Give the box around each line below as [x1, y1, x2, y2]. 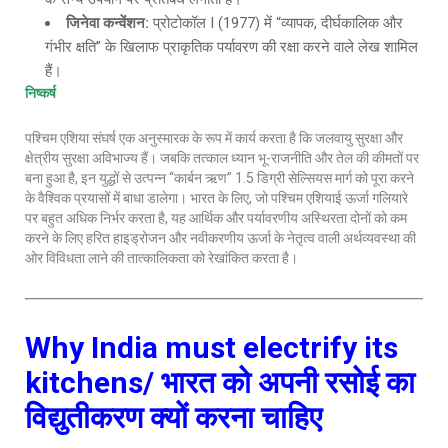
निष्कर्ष [25, 85, 56, 101]
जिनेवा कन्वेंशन [66, 14, 145, 32]
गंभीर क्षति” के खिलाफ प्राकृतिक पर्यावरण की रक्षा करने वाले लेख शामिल [45, 38, 418, 56]
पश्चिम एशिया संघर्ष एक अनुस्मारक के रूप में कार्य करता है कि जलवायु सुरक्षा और [25, 130, 403, 146]
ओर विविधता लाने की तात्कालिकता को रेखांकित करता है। [25, 250, 298, 266]
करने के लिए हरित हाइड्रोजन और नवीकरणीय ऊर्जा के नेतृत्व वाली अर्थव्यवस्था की [25, 230, 416, 246]
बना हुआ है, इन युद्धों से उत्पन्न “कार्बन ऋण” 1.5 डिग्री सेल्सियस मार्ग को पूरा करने [25, 170, 414, 186]
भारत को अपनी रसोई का [161, 365, 415, 400]
